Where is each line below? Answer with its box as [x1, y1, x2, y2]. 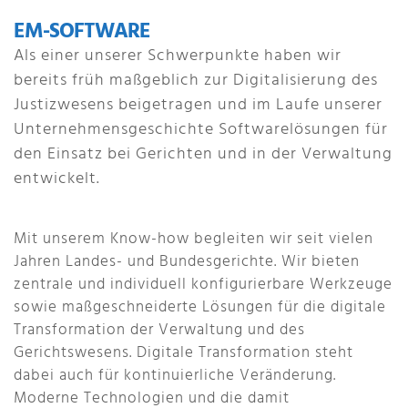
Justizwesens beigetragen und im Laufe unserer [14, 92, 382, 118]
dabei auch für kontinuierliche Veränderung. [14, 363, 336, 388]
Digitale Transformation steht [137, 341, 353, 365]
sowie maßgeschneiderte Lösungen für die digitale [14, 295, 386, 320]
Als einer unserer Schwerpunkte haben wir [14, 43, 342, 69]
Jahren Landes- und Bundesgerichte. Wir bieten [14, 250, 360, 274]
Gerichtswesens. [14, 341, 137, 365]
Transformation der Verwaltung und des [14, 318, 305, 342]
